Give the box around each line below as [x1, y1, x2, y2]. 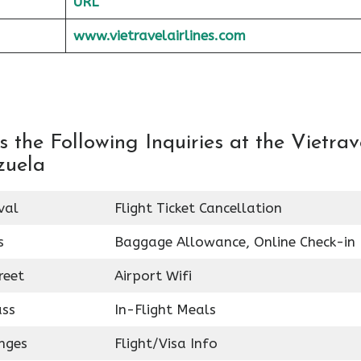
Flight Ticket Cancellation [114, 199, 282, 216]
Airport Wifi [114, 267, 192, 284]
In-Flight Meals [114, 301, 216, 317]
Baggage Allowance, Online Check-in [114, 233, 355, 250]
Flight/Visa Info [114, 334, 218, 351]
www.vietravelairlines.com [73, 27, 246, 44]
